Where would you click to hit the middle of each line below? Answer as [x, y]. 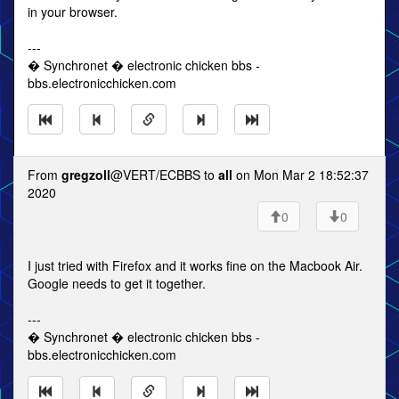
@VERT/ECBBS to [164, 175]
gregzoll [86, 175]
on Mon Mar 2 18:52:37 [301, 175]
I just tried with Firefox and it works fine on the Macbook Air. [195, 265]
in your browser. [73, 12]
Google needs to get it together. [117, 283]
